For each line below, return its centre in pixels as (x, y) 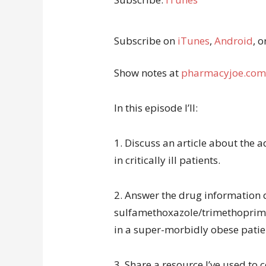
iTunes (194, 41)
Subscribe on (146, 41)
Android (234, 41)
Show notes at (148, 73)
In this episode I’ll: (156, 108)
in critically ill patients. (167, 160)
